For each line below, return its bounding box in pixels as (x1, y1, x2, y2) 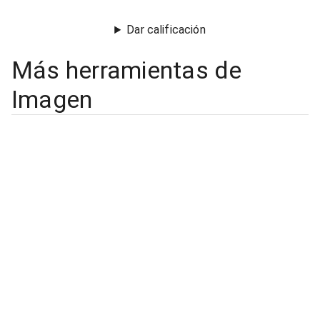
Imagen (11, 85, 93, 114)
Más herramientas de (11, 56, 242, 85)
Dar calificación (126, 23, 206, 37)
